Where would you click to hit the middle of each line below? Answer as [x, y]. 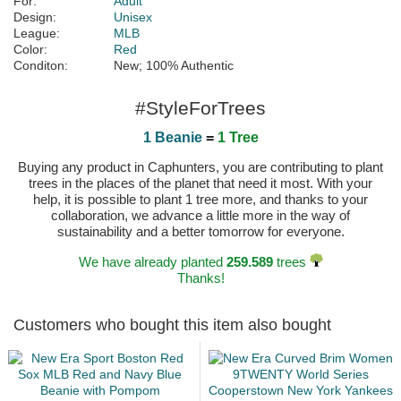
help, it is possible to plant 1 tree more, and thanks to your [200, 200]
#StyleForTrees [200, 108]
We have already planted [152, 262]
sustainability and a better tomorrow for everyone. [200, 232]
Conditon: [41, 66]
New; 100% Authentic [174, 66]
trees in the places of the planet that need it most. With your [200, 183]
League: [37, 34]
